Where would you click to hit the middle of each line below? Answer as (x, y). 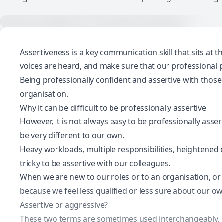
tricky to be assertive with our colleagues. (95, 163)
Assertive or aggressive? (64, 205)
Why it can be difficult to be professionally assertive (113, 108)
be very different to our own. (72, 135)
